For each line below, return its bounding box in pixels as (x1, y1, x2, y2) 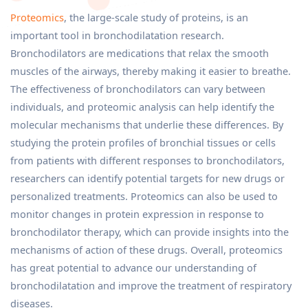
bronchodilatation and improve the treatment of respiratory (10, 278, 291, 292)
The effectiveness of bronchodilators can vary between (10, 82, 265, 96)
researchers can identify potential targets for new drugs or (10, 171, 285, 185)
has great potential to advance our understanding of (10, 261, 256, 274)
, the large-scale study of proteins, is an (64, 10, 248, 24)
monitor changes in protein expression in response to (10, 207, 264, 221)
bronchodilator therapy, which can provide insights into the (10, 225, 289, 239)
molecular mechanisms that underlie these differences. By (10, 118, 283, 131)
